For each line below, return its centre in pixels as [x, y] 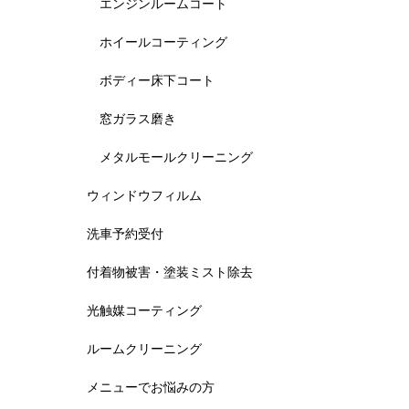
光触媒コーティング [144, 310]
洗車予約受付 [125, 234]
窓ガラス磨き [138, 119]
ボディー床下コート [157, 80]
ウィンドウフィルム [144, 195]
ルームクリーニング [144, 349]
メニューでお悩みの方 [151, 387]
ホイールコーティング [163, 42]
